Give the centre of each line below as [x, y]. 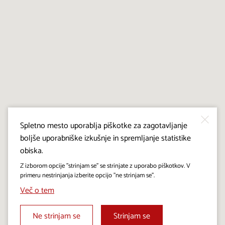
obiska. [32, 151]
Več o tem [37, 190]
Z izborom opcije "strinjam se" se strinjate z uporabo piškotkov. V [105, 166]
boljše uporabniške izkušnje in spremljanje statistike [105, 138]
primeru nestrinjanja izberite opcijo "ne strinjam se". [87, 175]
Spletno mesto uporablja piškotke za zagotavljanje [104, 126]
